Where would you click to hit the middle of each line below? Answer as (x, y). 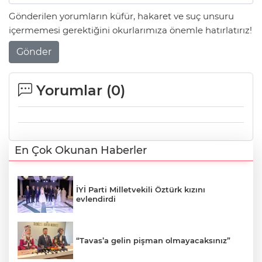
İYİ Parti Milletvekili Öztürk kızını (141, 190)
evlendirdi (96, 199)
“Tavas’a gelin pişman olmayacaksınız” (153, 241)
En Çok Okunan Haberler (81, 150)
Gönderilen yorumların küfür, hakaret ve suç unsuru (121, 16)
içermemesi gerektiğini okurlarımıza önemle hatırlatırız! (130, 30)
